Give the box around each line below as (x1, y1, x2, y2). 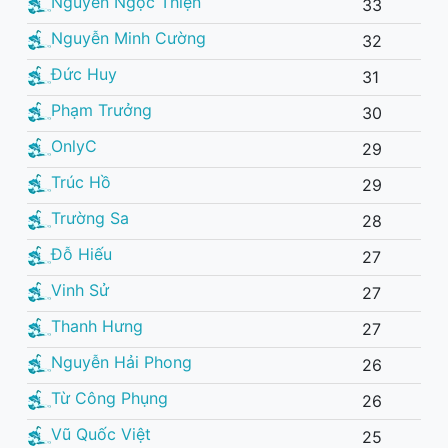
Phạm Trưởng (51, 100, 152, 121)
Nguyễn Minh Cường (51, 28, 206, 49)
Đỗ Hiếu (51, 244, 112, 265)
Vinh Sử (51, 280, 109, 301)
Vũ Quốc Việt (51, 424, 151, 445)
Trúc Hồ (51, 172, 111, 193)
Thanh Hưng (51, 316, 143, 337)
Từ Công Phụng (51, 388, 168, 409)
